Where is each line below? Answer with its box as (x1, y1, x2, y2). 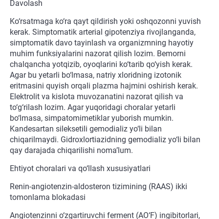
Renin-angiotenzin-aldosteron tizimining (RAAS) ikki (10, 182, 187, 192)
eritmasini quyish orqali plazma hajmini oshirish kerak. (10, 81, 198, 91)
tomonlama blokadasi (10, 193, 86, 202)
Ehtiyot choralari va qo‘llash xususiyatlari (10, 164, 151, 174)
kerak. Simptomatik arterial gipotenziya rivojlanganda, (10, 27, 196, 37)
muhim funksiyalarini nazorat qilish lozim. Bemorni (10, 49, 186, 59)
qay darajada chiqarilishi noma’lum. (10, 146, 133, 155)
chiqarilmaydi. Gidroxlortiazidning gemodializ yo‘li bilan (10, 135, 200, 145)
